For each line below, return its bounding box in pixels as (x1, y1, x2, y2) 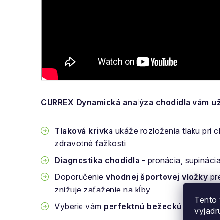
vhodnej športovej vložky (106, 171, 208, 182)
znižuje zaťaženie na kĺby (55, 184, 151, 194)
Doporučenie (55, 171, 106, 182)
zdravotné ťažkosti (55, 138, 128, 148)
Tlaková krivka (55, 125, 113, 136)
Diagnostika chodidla (55, 155, 139, 165)
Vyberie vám (55, 201, 104, 211)
